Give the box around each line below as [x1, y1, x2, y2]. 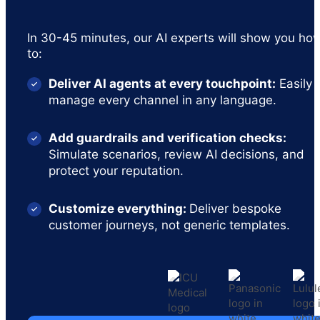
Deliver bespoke [189, 201, 281, 216]
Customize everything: [49, 201, 189, 216]
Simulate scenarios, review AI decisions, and [49, 146, 304, 161]
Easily [276, 76, 312, 91]
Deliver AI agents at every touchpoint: [49, 76, 276, 91]
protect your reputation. [49, 163, 184, 178]
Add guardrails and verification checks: [49, 130, 286, 145]
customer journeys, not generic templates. [49, 217, 290, 232]
